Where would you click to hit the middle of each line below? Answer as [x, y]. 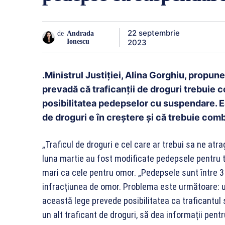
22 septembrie [153, 33]
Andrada [81, 33]
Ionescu [78, 41]
